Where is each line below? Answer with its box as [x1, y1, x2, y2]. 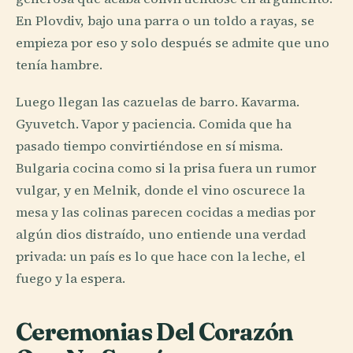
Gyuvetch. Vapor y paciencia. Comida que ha [16, 115, 292, 134]
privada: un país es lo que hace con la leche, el [16, 247, 306, 266]
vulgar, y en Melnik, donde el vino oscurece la [16, 181, 305, 200]
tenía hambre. [16, 56, 102, 75]
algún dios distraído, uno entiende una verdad [16, 225, 306, 244]
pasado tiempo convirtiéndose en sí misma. [16, 137, 283, 156]
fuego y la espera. [16, 269, 125, 288]
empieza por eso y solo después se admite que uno [16, 34, 329, 53]
